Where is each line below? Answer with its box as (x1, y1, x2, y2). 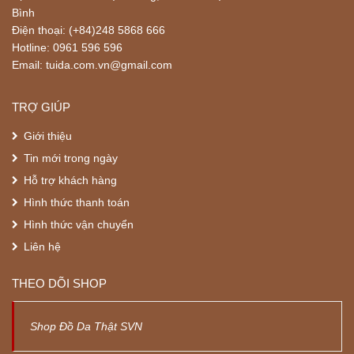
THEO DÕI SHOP (12, 276, 107, 290)
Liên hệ (24, 239, 61, 253)
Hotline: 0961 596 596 (12, 40, 122, 54)
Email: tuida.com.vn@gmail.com (12, 58, 172, 71)
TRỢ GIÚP (12, 100, 70, 114)
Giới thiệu (24, 129, 72, 142)
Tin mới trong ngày (24, 151, 118, 164)
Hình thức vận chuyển (24, 217, 134, 231)
